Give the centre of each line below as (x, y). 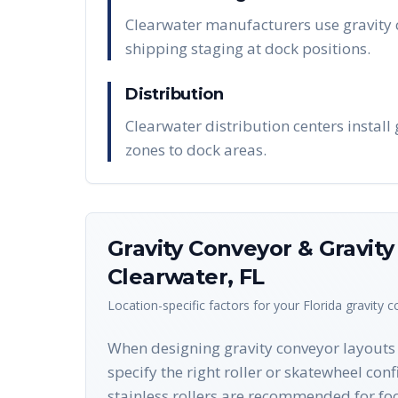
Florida (322, 305)
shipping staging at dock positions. (248, 48)
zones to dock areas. (196, 150)
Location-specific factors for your (205, 305)
